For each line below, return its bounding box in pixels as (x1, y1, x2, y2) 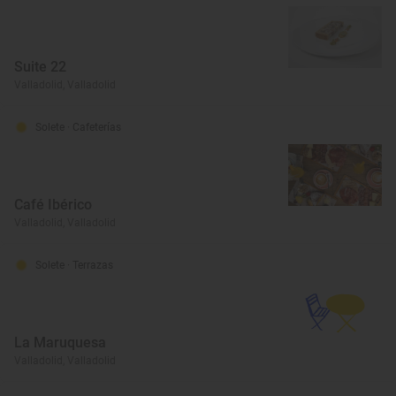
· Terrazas (67, 259, 113, 271)
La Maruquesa (14, 334, 106, 351)
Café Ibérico (14, 196, 92, 213)
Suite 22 (14, 58, 66, 75)
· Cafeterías (67, 121, 121, 133)
